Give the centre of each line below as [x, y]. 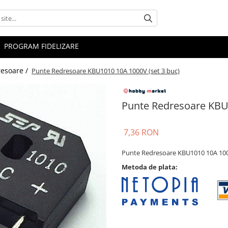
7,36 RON [141, 133]
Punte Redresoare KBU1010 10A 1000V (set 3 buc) [106, 71]
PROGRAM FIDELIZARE [41, 46]
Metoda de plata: [150, 167]
